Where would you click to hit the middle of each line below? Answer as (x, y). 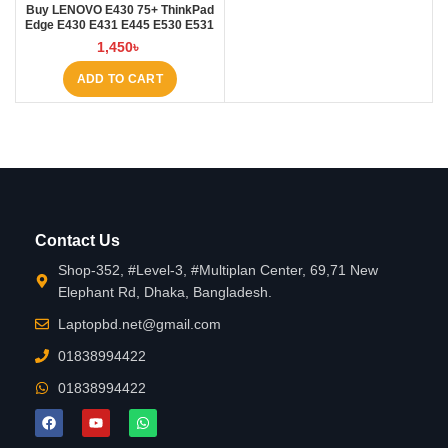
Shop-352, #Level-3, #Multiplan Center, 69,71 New (217, 269)
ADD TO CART (119, 78)
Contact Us (77, 240)
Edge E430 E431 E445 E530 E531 (120, 24)
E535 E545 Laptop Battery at (120, 39)
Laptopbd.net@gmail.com (139, 323)
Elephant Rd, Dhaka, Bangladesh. (164, 291)
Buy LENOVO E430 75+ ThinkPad (119, 9)
